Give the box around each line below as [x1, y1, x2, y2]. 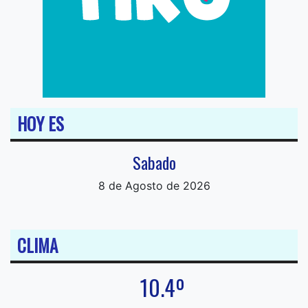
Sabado [132, 150, 176, 175]
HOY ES [17, 111, 64, 136]
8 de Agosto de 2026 [98, 179, 210, 192]
